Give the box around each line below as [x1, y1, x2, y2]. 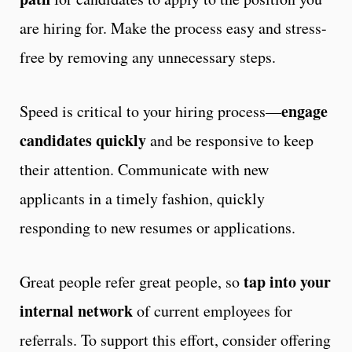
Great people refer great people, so [20, 270, 244, 292]
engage [281, 99, 328, 123]
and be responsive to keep [146, 129, 313, 151]
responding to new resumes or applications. [20, 216, 295, 238]
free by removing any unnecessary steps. [20, 46, 276, 68]
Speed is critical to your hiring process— [20, 100, 281, 122]
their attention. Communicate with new [20, 158, 269, 180]
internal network [20, 299, 133, 322]
